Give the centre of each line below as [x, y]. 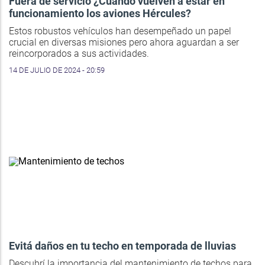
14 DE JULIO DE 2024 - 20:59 [57, 70]
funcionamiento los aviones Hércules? [100, 14]
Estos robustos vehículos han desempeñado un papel [120, 31]
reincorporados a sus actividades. [79, 54]
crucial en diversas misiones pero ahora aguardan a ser [124, 43]
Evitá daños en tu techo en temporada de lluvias [122, 246]
